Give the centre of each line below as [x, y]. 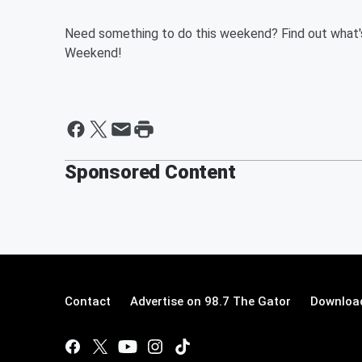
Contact [88, 301]
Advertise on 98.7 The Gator [210, 301]
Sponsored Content [150, 172]
